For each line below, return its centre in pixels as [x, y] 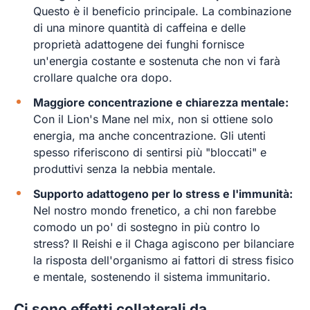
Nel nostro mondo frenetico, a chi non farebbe [155, 210]
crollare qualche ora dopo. [103, 77]
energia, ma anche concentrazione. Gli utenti [149, 135]
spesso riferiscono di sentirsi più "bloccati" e [150, 152]
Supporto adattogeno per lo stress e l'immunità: [163, 193]
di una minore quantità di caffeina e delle [139, 27]
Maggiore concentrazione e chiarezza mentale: [161, 102]
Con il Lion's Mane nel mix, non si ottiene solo [153, 119]
